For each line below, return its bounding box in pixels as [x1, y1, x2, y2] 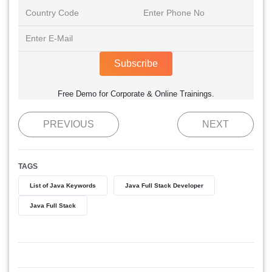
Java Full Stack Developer [125, 182, 203, 189]
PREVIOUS [43, 118, 94, 129]
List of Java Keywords [30, 182, 96, 189]
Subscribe [114, 58, 158, 69]
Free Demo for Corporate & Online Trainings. [58, 89, 214, 98]
